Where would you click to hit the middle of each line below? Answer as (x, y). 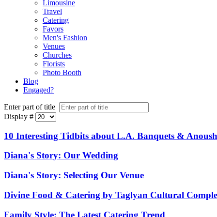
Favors (53, 29)
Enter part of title (31, 107)
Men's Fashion (65, 38)
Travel (52, 11)
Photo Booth (62, 72)
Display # (19, 116)
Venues (54, 46)
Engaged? (39, 90)
